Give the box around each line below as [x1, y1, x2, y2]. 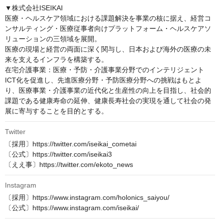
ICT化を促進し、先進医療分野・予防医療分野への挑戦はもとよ [5, 76, 202, 84]
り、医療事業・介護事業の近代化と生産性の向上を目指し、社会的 [5, 86, 211, 95]
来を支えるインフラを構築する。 [5, 55, 108, 64]
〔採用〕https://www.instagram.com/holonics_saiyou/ [5, 193, 169, 202]
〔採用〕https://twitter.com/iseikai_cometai [5, 140, 137, 148]
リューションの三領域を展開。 [5, 35, 101, 43]
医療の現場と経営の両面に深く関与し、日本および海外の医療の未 [5, 45, 211, 54]
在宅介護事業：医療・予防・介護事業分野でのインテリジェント [5, 66, 204, 74]
